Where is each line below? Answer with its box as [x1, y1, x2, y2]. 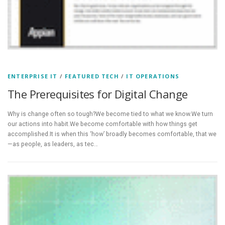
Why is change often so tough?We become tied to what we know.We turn [8, 110, 213, 118]
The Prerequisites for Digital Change [8, 86, 188, 102]
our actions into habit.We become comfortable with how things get [8, 121, 197, 128]
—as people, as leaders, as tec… [8, 141, 98, 148]
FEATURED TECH [65, 72, 119, 80]
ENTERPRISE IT [8, 72, 58, 80]
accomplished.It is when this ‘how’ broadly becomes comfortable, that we [8, 131, 216, 138]
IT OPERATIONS [126, 72, 180, 80]
